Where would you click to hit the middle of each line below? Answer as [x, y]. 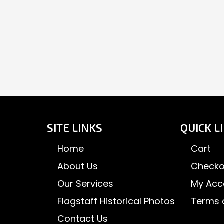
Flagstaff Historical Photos [116, 201]
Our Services [85, 184]
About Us [77, 166]
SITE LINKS [74, 128]
